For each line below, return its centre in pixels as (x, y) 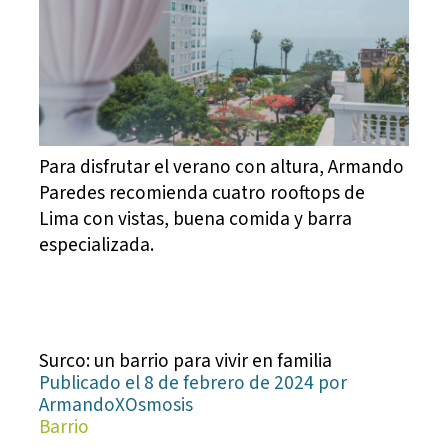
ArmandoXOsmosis (116, 404)
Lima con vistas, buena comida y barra (196, 218)
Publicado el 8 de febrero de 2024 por (193, 382)
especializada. (97, 244)
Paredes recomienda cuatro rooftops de (202, 192)
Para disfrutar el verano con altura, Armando (222, 166)
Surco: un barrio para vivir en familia (186, 360)
